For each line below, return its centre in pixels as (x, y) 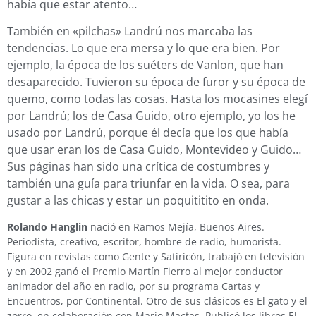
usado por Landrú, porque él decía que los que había (148, 133)
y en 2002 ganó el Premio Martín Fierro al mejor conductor (145, 271)
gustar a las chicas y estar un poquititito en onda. (138, 201)
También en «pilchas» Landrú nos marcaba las (130, 31)
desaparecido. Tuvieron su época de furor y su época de (156, 82)
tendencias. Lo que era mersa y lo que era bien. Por (144, 48)
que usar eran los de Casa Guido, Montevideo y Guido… (154, 150)
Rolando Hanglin (47, 226)
